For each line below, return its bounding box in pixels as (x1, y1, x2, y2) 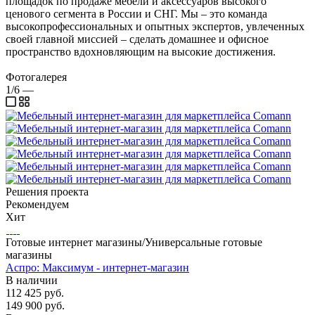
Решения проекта (6, 185, 89, 198)
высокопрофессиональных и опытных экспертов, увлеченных (6, 20, 304, 32)
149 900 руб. (6, 299, 65, 311)
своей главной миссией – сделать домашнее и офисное (6, 32, 269, 45)
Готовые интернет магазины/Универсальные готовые (6, 236, 262, 248)
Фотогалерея (6, 70, 67, 83)
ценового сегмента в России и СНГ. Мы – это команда (6, 7, 267, 20)
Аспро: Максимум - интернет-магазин (6, 261, 189, 274)
